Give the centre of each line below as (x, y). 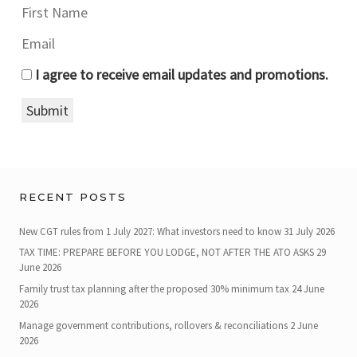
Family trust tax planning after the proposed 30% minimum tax (154, 289)
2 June (304, 326)
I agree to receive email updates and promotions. (180, 75)
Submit (47, 111)
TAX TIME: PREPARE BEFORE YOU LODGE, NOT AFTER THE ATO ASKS (167, 253)
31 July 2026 (309, 231)
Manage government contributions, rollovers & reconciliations (153, 326)
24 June (308, 289)
